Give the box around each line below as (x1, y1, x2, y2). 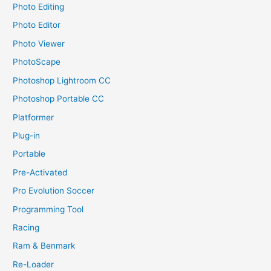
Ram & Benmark (13, 241, 76, 251)
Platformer (13, 112, 54, 122)
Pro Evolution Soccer (13, 186, 95, 196)
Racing (13, 222, 40, 232)
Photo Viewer (13, 38, 65, 48)
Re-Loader (13, 259, 54, 269)
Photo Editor (13, 20, 61, 30)
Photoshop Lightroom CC (13, 75, 111, 85)
